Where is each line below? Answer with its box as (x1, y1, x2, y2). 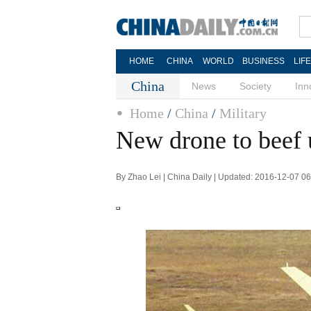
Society (239, 81, 271, 92)
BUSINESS (242, 56, 285, 66)
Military (219, 106, 267, 121)
